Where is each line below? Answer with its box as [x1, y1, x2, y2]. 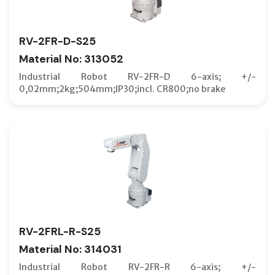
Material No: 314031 [19, 242, 122, 256]
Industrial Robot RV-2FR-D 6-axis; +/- [19, 71, 256, 82]
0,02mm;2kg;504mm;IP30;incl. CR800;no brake [19, 83, 225, 95]
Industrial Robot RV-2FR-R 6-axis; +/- [19, 261, 256, 273]
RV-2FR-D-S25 [19, 34, 96, 48]
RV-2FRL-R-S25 [19, 224, 101, 238]
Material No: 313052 [19, 52, 123, 66]
